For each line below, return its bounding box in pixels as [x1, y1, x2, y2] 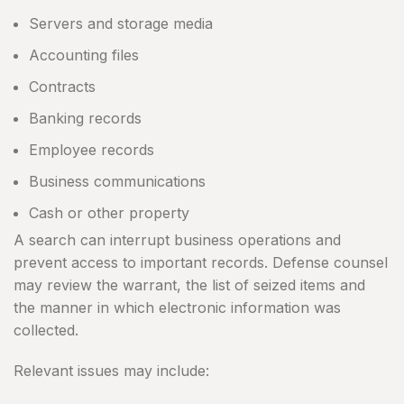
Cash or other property [29, 204, 189, 223]
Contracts [29, 78, 96, 96]
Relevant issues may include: [14, 362, 209, 381]
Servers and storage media [29, 14, 213, 33]
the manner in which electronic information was [14, 298, 341, 317]
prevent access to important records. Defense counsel [14, 253, 388, 272]
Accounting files [29, 46, 139, 65]
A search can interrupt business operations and [14, 231, 341, 250]
